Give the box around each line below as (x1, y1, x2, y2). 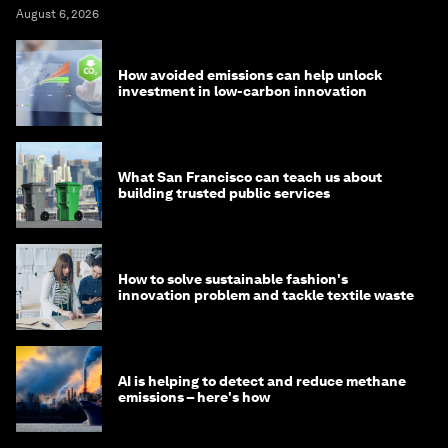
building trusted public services (118, 185, 330, 201)
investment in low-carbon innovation (118, 83, 367, 99)
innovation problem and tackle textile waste (118, 287, 414, 303)
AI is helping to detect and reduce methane (118, 373, 406, 389)
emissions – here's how (118, 389, 270, 405)
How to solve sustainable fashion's (118, 271, 348, 287)
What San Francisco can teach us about (118, 169, 382, 185)
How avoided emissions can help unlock (118, 67, 382, 83)
